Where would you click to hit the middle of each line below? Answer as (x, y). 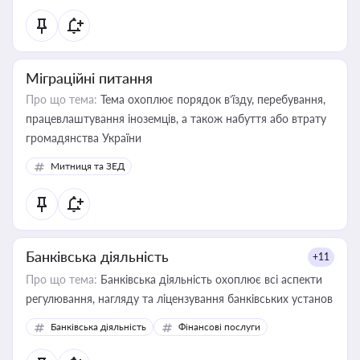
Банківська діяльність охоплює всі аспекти (210, 279)
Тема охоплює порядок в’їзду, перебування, (211, 99)
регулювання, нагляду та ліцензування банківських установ (179, 299)
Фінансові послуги (219, 327)
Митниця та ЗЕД (88, 166)
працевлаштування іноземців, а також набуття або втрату (176, 119)
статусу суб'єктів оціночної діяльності (124, 19)
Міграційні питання (89, 78)
